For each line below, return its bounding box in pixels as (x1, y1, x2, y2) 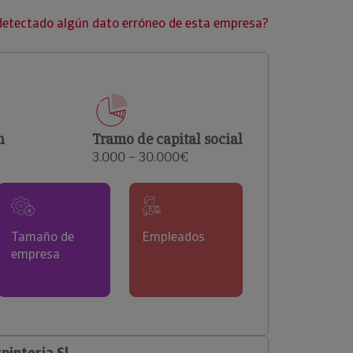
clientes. (61, 9, 100, 23)
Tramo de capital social (92, 130, 243, 148)
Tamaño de (10, 229, 74, 245)
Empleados (143, 229, 206, 245)
